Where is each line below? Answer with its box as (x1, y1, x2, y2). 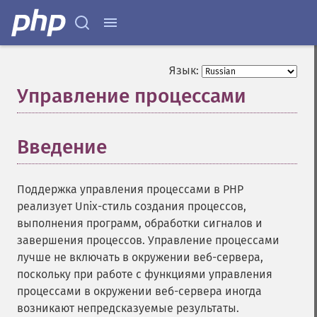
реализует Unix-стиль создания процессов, (17, 200, 246, 213)
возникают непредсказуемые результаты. (17, 301, 239, 315)
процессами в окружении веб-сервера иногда (17, 284, 262, 298)
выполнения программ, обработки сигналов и (17, 217, 263, 230)
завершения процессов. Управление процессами (17, 234, 279, 247)
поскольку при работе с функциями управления (17, 267, 272, 281)
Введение (17, 135, 107, 158)
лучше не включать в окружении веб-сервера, (17, 250, 263, 264)
